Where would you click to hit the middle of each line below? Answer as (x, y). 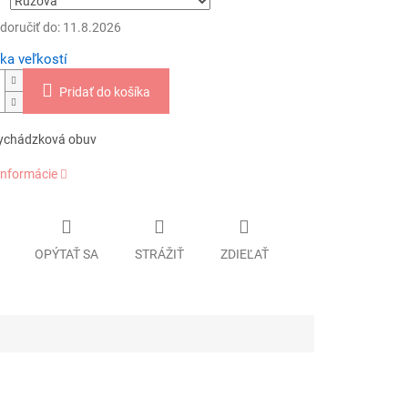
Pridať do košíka (104, 92)
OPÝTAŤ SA (66, 254)
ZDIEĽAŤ (244, 254)
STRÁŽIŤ (159, 254)
